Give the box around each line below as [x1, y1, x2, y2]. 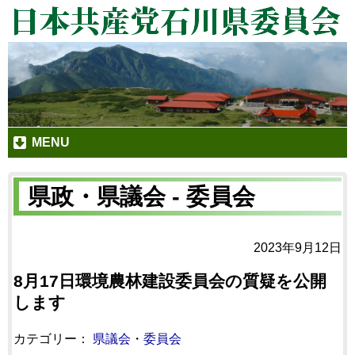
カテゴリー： [13, 331, 93, 345]
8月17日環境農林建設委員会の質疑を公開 [13, 271, 326, 290]
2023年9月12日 [254, 240, 342, 254]
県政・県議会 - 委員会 [28, 184, 255, 209]
